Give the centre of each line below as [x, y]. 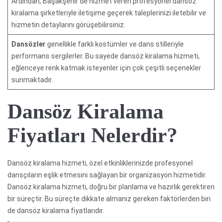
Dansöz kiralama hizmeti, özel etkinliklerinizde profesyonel [100, 163]
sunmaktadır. [32, 80]
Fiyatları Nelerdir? [92, 135]
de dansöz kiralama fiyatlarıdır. [56, 210]
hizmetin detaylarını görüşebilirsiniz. [68, 25]
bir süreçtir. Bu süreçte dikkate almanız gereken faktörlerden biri [109, 198]
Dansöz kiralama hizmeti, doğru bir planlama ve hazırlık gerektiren [111, 187]
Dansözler [29, 44]
